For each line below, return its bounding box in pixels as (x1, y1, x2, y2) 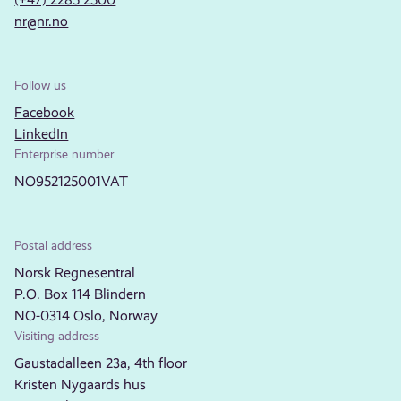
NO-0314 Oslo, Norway (14, 306, 158, 324)
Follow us (14, 77, 67, 92)
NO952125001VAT (14, 172, 129, 190)
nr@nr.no (14, 13, 69, 30)
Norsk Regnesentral (14, 263, 136, 281)
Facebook (14, 103, 75, 121)
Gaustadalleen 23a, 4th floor (14, 354, 188, 371)
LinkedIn (14, 124, 69, 142)
